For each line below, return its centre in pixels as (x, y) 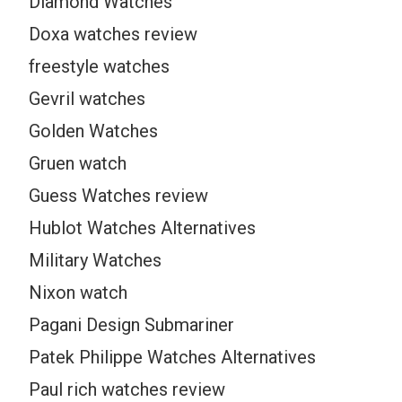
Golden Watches (94, 131)
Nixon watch (79, 292)
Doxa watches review (114, 34)
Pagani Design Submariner (132, 324)
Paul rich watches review (127, 389)
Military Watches (96, 260)
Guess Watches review (119, 195)
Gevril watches (87, 98)
